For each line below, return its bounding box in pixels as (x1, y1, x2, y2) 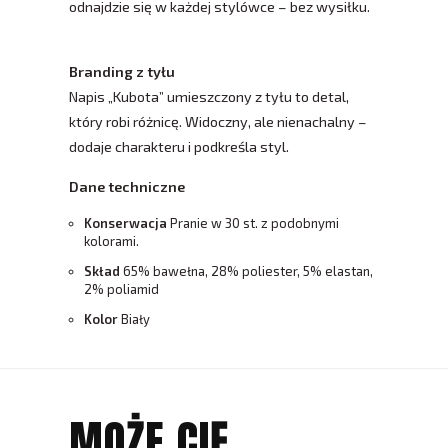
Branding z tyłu (69, 63, 175, 81)
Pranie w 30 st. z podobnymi (167, 215, 339, 232)
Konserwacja (84, 215, 167, 232)
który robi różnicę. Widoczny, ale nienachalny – (69, 113, 367, 131)
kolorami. (84, 233, 139, 250)
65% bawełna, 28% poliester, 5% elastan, (123, 263, 373, 280)
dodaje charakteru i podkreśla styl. (69, 138, 289, 156)
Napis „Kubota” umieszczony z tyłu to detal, (69, 88, 349, 106)
